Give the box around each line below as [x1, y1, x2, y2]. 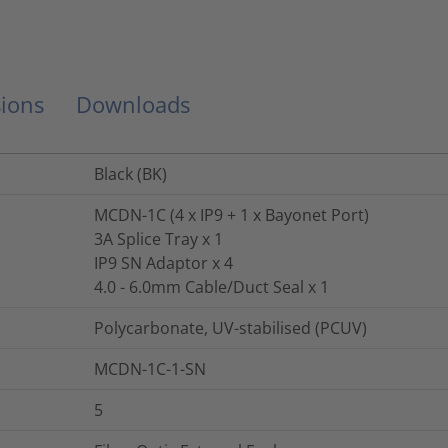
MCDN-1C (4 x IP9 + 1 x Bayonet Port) [94, 203, 369, 226]
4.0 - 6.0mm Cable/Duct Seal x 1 [94, 275, 329, 298]
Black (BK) [94, 162, 167, 185]
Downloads [76, 88, 190, 119]
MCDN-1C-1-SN [94, 357, 206, 380]
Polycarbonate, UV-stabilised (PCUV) [94, 316, 367, 339]
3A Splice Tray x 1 [94, 227, 223, 250]
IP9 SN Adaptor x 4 [94, 251, 233, 274]
